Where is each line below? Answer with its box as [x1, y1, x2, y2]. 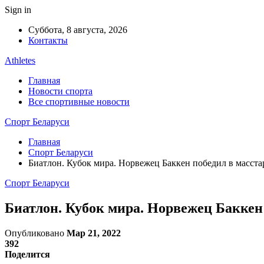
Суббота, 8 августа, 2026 [28, 25, 127, 35]
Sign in [5, 5, 31, 15]
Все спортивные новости [28, 97, 130, 107]
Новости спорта [28, 86, 93, 96]
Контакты [28, 35, 68, 45]
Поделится [5, 249, 50, 259]
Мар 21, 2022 [67, 227, 121, 238]
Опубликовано [5, 227, 67, 238]
